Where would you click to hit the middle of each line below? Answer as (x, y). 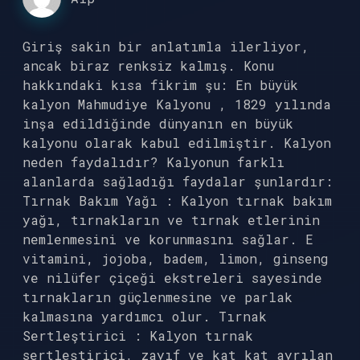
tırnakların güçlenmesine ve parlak (157, 297)
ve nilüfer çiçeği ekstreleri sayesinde (172, 278)
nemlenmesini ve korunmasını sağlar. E (168, 239)
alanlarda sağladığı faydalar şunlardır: (178, 181)
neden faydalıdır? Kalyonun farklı (153, 162)
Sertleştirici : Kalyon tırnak (138, 335)
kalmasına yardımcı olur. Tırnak (145, 316)
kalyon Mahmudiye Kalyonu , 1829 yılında (177, 104)
